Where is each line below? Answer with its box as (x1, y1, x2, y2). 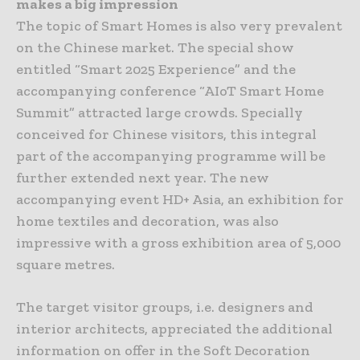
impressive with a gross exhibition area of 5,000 (16, 233, 341, 252)
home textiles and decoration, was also (16, 211, 279, 230)
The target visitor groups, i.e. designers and (16, 297, 313, 316)
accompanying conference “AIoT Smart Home (16, 81, 324, 100)
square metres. (16, 255, 115, 273)
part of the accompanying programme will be (16, 146, 325, 165)
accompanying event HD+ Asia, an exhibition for (16, 190, 344, 208)
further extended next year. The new (16, 168, 269, 186)
